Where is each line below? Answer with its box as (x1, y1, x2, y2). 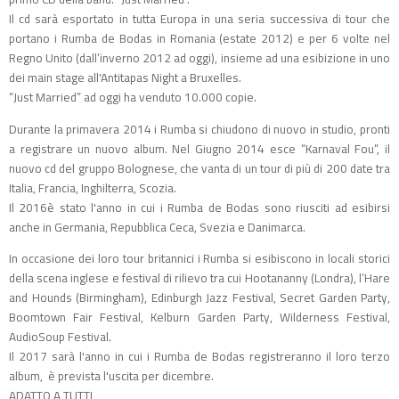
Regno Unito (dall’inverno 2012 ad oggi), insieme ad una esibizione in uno (9, 49, 390, 68)
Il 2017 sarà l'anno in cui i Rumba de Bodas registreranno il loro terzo (9, 347, 390, 366)
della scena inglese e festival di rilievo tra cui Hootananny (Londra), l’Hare (9, 269, 390, 288)
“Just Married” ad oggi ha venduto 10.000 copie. (9, 88, 256, 107)
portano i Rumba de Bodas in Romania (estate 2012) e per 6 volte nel (9, 29, 390, 48)
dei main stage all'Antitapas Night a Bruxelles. (9, 69, 241, 87)
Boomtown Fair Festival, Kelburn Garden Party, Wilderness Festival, (9, 308, 390, 327)
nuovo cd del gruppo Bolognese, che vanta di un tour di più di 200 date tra (9, 159, 390, 177)
